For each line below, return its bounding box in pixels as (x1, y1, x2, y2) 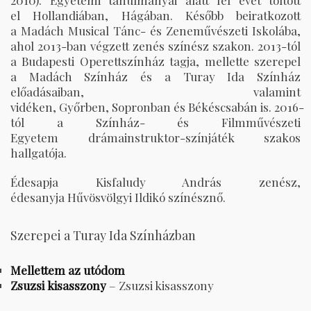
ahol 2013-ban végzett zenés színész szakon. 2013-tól (10, 38, 301, 54)
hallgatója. (10, 145, 67, 161)
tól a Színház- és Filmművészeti (10, 115, 301, 131)
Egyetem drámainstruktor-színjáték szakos (10, 130, 301, 146)
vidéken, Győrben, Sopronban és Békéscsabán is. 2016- (10, 99, 304, 115)
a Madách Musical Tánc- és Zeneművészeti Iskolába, (10, 23, 301, 39)
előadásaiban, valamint (10, 84, 301, 100)
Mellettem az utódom (10, 262, 125, 278)
